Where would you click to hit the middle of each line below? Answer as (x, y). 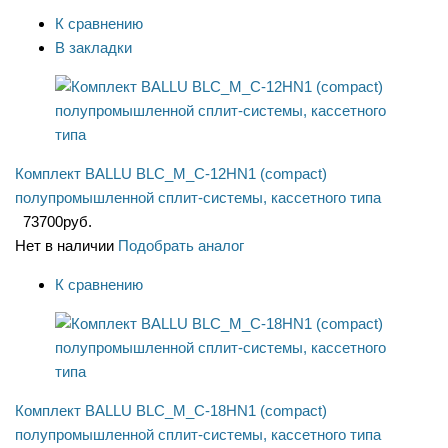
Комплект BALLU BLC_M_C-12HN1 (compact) (171, 174)
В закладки (93, 48)
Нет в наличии (64, 246)
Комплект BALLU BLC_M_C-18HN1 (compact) (171, 411)
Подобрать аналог (181, 246)
